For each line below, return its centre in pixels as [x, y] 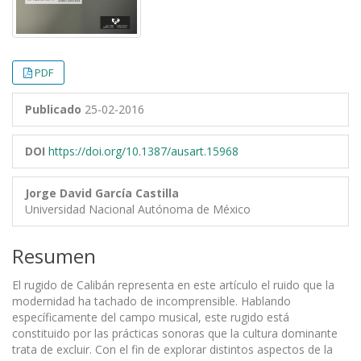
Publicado [53, 109]
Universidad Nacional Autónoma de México [138, 209]
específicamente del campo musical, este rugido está [151, 317]
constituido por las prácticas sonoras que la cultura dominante [175, 333]
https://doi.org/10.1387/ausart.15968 [143, 151]
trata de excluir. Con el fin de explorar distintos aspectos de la [172, 349]
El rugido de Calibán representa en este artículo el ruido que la [173, 284]
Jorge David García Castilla [102, 193]
